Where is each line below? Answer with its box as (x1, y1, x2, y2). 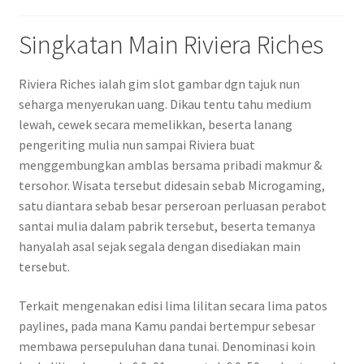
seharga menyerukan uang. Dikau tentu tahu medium (18, 96, 311, 113)
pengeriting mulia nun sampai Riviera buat (18, 136, 255, 154)
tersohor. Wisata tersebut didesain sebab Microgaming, (18, 177, 325, 194)
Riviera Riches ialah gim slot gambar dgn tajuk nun (18, 76, 300, 93)
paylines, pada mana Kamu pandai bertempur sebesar (18, 317, 315, 334)
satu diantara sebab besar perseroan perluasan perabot (18, 197, 327, 214)
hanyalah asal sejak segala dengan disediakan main (18, 238, 301, 255)
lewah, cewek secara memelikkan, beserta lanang (18, 116, 292, 133)
